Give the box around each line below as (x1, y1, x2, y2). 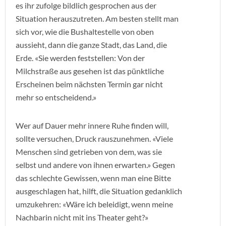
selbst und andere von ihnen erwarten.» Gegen (16, 160, 175, 169)
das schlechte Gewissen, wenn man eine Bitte (16, 173, 171, 183)
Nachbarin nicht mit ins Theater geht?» (16, 212, 148, 222)
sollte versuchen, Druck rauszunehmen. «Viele (16, 134, 173, 143)
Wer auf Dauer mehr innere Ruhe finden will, (16, 121, 168, 130)
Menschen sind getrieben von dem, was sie (16, 147, 162, 156)
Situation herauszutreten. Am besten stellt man (16, 14, 179, 23)
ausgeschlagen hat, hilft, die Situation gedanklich (16, 186, 182, 196)
